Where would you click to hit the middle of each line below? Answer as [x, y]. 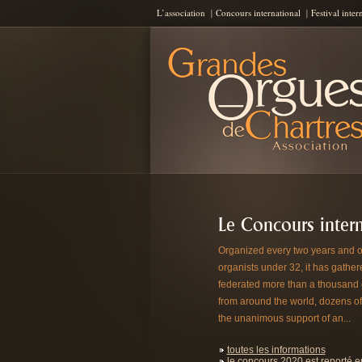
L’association [181, 13]
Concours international [258, 13]
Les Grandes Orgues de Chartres [229, 36]
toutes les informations [276, 350]
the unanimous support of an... [284, 318]
